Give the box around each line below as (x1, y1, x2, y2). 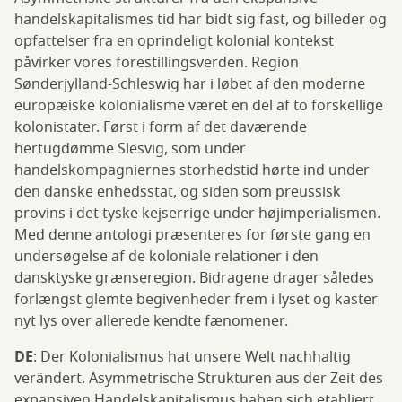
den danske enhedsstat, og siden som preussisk (14, 181, 341, 204)
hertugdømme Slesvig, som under (14, 138, 246, 161)
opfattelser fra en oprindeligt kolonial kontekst (14, 31, 334, 53)
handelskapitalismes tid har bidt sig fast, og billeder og (14, 9, 387, 31)
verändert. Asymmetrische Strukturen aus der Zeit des (14, 368, 383, 390)
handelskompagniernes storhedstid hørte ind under (14, 160, 370, 182)
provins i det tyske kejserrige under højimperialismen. (14, 203, 380, 225)
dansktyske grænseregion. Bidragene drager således (14, 267, 374, 290)
